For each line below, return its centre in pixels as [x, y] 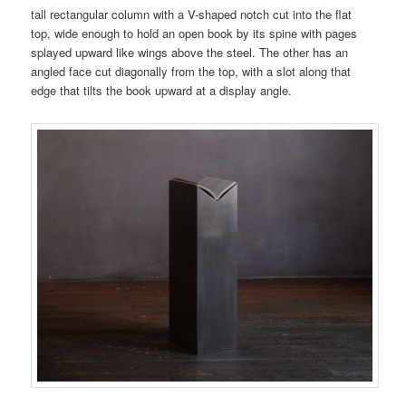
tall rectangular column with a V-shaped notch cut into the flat [192, 14]
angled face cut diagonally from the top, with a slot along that [191, 71]
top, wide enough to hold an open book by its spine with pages [194, 33]
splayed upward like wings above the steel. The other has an [190, 52]
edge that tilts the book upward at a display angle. [162, 90]
